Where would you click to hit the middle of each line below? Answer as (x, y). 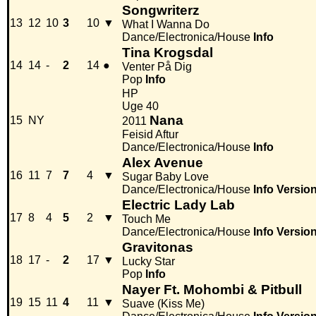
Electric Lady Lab (178, 205)
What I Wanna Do (166, 25)
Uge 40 (140, 107)
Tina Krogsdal (168, 53)
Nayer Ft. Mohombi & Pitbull (212, 290)
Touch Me (146, 219)
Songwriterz (161, 11)
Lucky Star (148, 262)
